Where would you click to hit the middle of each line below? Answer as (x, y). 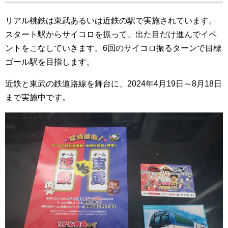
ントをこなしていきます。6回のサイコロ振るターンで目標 (113, 48)
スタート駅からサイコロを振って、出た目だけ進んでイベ (111, 34)
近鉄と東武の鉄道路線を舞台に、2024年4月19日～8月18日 (113, 84)
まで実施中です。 (38, 97)
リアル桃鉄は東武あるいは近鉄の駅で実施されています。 (111, 21)
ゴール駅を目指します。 (50, 62)
